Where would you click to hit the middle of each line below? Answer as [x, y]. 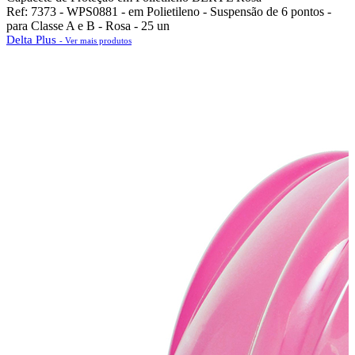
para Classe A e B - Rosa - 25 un [88, 26]
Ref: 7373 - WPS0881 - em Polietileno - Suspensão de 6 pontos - [169, 11]
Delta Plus [33, 40]
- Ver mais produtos [95, 40]
